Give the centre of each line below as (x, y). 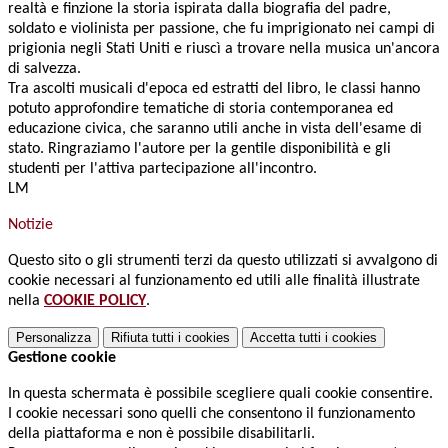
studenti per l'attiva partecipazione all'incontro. (162, 169)
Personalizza (53, 338)
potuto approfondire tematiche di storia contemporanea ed (200, 109)
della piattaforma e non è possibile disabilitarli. (161, 434)
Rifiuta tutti (142, 338)
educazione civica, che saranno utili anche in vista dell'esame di (215, 129)
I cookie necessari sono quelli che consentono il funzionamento (211, 414)
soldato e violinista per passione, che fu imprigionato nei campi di (221, 29)
